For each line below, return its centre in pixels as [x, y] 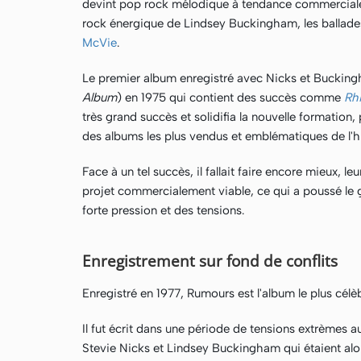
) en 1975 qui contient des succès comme [230, 98]
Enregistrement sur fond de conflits [210, 261]
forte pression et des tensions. [164, 210]
